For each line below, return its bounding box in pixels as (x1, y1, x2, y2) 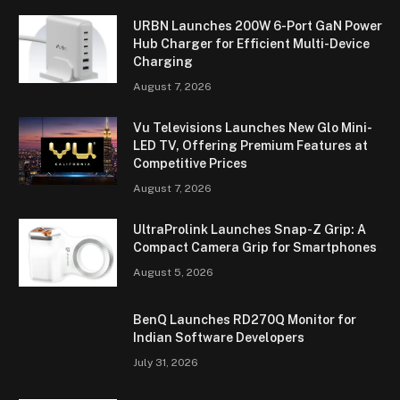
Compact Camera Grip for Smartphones (133, 239, 377, 254)
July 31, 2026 (133, 355, 198, 369)
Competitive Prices (133, 155, 247, 171)
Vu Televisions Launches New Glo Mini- (133, 120, 372, 135)
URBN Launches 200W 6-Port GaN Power (133, 18, 382, 33)
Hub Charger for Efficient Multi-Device (133, 36, 370, 51)
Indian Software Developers (133, 329, 304, 345)
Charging (133, 54, 193, 69)
